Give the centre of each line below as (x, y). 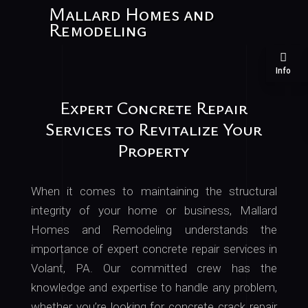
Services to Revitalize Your (154, 129)
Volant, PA (60, 268)
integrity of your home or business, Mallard (154, 210)
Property (154, 150)
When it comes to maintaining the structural (154, 191)
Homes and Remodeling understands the (154, 230)
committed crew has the (199, 268)
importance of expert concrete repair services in (154, 249)
